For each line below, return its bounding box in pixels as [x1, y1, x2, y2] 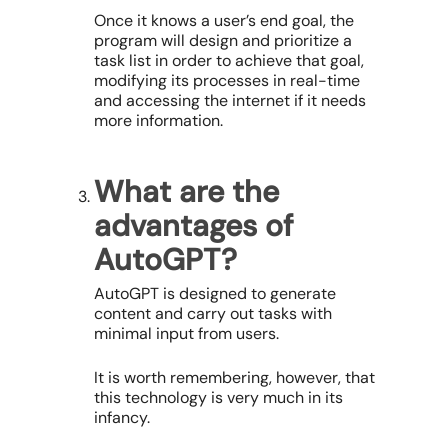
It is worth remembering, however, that [94, 367, 375, 389]
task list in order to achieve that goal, [94, 50, 364, 72]
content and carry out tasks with [94, 303, 332, 325]
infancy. [94, 407, 150, 429]
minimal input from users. [94, 323, 279, 345]
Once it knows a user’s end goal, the [94, 10, 354, 32]
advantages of [94, 206, 294, 246]
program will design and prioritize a [94, 30, 352, 52]
